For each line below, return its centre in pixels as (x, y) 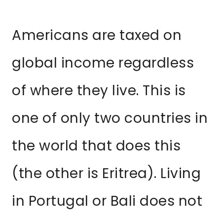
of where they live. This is (99, 91)
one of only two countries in (110, 118)
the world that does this (96, 146)
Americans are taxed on (97, 36)
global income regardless (103, 63)
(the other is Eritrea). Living (106, 174)
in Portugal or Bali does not (107, 201)
